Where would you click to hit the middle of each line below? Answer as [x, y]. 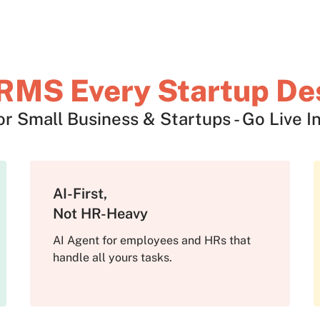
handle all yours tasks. [112, 258]
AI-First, [80, 194]
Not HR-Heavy [106, 214]
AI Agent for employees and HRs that [151, 241]
